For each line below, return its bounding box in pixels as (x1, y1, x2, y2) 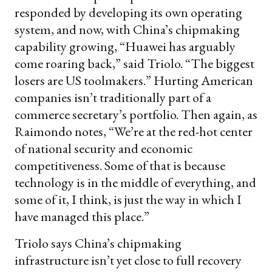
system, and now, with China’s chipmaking (15, 20, 240, 38)
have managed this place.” (15, 207, 149, 225)
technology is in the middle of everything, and (15, 173, 256, 191)
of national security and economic (15, 139, 192, 157)
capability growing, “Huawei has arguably (15, 37, 236, 55)
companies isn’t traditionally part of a (15, 88, 211, 106)
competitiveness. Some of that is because (15, 156, 225, 174)
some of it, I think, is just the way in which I (15, 190, 242, 208)
